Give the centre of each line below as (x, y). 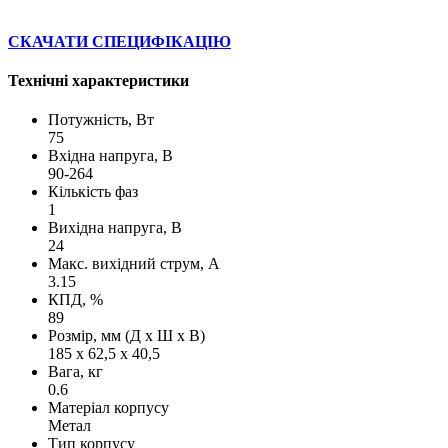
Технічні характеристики (98, 81)
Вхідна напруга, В (110, 156)
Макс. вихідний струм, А (134, 264)
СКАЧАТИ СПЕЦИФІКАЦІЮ (119, 41)
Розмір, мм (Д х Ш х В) (126, 336)
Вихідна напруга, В (115, 228)
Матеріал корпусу (108, 408)
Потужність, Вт (101, 120)
